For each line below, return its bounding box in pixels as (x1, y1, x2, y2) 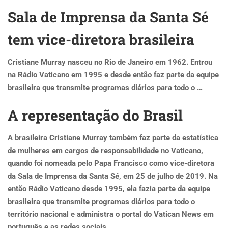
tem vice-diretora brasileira (8, 30, 194, 49)
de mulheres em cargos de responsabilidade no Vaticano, (8, 146, 203, 155)
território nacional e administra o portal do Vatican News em (8, 210, 214, 219)
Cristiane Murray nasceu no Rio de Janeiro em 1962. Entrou (8, 58, 212, 67)
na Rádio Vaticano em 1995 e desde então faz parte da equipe (8, 70, 219, 79)
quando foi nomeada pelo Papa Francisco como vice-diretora (8, 159, 214, 168)
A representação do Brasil (8, 106, 183, 125)
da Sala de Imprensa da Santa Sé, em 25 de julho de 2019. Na (8, 172, 218, 181)
